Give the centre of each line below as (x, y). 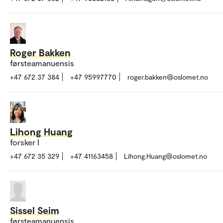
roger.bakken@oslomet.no (168, 77)
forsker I (25, 142)
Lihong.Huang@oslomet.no (166, 156)
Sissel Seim (35, 210)
